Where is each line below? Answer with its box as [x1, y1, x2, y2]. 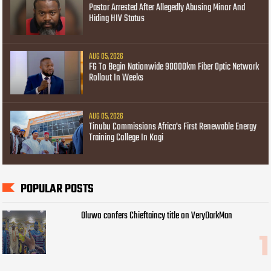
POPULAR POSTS [21, 180, 94, 199]
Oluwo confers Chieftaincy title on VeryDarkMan [81, 207, 233, 224]
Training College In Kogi [89, 129, 164, 146]
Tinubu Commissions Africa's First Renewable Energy [89, 119, 257, 135]
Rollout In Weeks [89, 70, 144, 87]
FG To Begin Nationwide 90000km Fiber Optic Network [89, 59, 260, 76]
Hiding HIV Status [89, 11, 145, 27]
